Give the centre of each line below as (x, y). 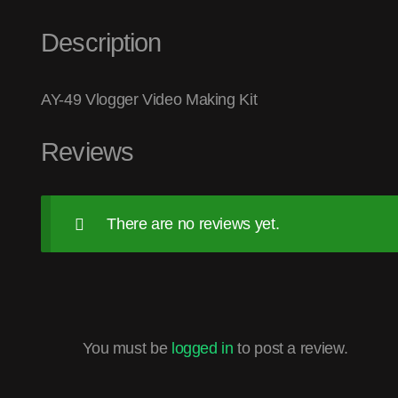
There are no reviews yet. (193, 224)
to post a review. (291, 349)
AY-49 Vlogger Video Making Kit (149, 99)
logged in (202, 349)
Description (101, 43)
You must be (127, 349)
